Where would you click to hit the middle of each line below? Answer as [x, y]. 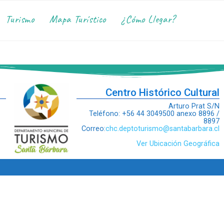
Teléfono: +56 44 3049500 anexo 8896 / [154, 114]
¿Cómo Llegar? [148, 19]
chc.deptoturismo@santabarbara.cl [163, 129]
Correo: [94, 129]
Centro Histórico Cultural [163, 92]
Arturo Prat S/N [194, 106]
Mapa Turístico [78, 19]
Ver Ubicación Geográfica [178, 144]
